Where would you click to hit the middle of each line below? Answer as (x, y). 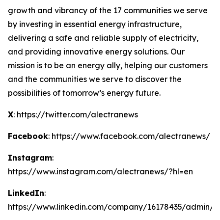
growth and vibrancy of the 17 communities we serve (108, 10)
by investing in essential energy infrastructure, (95, 24)
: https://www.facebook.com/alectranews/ (129, 136)
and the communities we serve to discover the (95, 79)
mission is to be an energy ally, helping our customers (108, 65)
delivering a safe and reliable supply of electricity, (103, 38)
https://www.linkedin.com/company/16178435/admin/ (111, 207)
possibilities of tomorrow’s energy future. (84, 93)
